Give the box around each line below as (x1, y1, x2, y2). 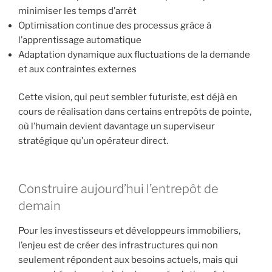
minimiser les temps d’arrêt (18, 5, 137, 16)
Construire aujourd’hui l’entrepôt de (18, 181, 219, 196)
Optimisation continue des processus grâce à (18, 19, 211, 31)
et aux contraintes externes (18, 63, 137, 75)
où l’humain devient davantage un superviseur (18, 121, 215, 132)
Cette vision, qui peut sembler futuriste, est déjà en (18, 92, 237, 103)
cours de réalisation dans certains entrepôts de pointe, (18, 106, 251, 118)
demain (18, 198, 61, 213)
